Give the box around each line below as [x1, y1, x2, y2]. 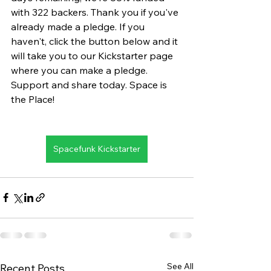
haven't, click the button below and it [11, 34, 180, 47]
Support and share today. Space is [11, 78, 169, 91]
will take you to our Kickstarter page [11, 49, 175, 62]
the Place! [11, 93, 54, 105]
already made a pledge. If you [11, 20, 147, 33]
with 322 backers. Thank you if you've [11, 5, 181, 18]
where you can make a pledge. [11, 64, 150, 76]
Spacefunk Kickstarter [53, 143, 140, 154]
